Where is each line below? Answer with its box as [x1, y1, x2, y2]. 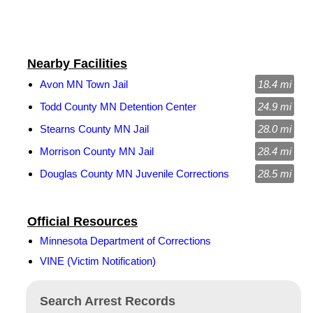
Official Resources [27, 214, 138, 228]
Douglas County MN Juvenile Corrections [40, 168, 229, 180]
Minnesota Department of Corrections [40, 235, 211, 247]
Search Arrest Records [40, 294, 175, 308]
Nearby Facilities [27, 57, 127, 71]
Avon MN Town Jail [40, 78, 128, 90]
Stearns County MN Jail [40, 123, 149, 135]
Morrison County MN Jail [40, 145, 154, 157]
